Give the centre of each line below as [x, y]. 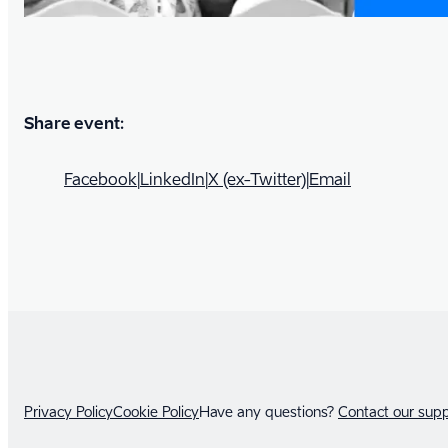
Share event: [74, 123]
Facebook [100, 179]
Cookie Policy [156, 411]
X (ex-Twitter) [257, 179]
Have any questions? [266, 411]
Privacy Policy [68, 411]
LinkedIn [172, 179]
